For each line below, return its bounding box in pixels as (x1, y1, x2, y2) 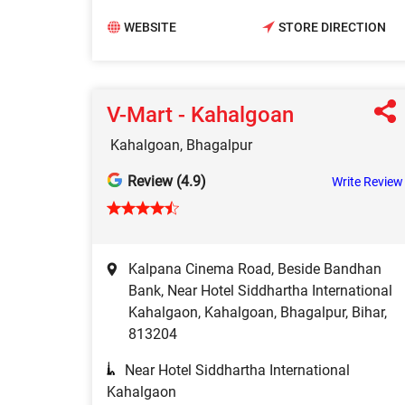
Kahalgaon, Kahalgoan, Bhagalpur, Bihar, (128, 303, 387, 321)
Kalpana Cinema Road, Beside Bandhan (128, 259, 381, 278)
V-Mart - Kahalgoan (107, 101, 294, 127)
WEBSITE (124, 20, 176, 35)
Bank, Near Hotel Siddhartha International (128, 281, 392, 299)
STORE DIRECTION (278, 20, 386, 35)
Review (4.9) (127, 172, 206, 190)
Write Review (332, 174, 403, 189)
